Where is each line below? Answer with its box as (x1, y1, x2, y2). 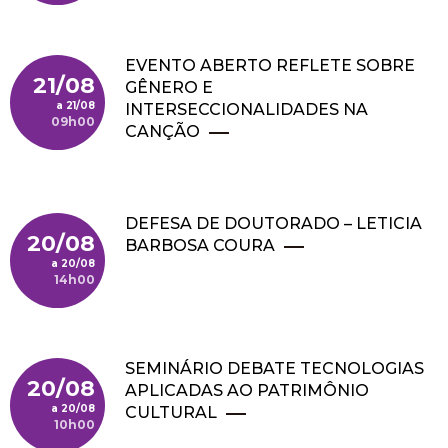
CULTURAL (125, 403, 217, 422)
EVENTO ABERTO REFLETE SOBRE (125, 56, 415, 75)
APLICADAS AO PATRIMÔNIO (125, 381, 369, 400)
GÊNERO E (125, 78, 213, 97)
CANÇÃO (125, 122, 204, 141)
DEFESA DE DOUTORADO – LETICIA (125, 214, 422, 233)
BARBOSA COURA (125, 236, 275, 255)
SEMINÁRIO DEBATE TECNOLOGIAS (125, 359, 424, 378)
